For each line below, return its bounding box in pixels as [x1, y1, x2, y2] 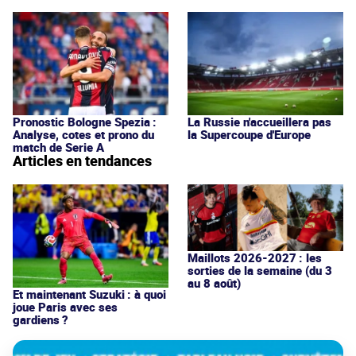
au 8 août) [188, 274, 241, 291]
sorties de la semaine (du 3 [188, 261, 332, 278]
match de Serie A [13, 138, 104, 155]
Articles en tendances [13, 150, 152, 170]
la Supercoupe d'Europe [188, 126, 311, 142]
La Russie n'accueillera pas [188, 113, 331, 130]
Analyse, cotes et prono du [13, 126, 154, 142]
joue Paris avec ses [13, 299, 118, 315]
